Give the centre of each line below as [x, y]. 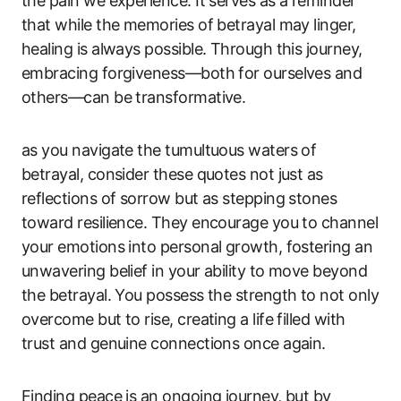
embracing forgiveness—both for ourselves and [192, 73]
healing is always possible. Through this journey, [192, 48]
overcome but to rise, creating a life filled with [183, 319]
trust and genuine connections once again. [174, 343]
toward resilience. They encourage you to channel [200, 222]
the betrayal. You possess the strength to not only [200, 294]
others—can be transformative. [134, 97]
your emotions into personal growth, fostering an [197, 246]
